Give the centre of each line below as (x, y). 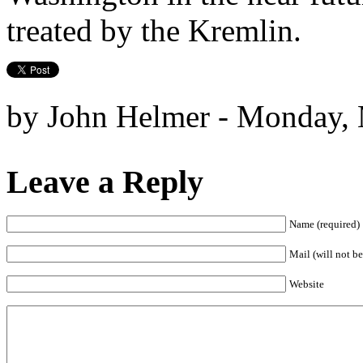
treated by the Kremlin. (154, 30)
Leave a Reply (105, 181)
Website (307, 284)
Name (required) (325, 224)
